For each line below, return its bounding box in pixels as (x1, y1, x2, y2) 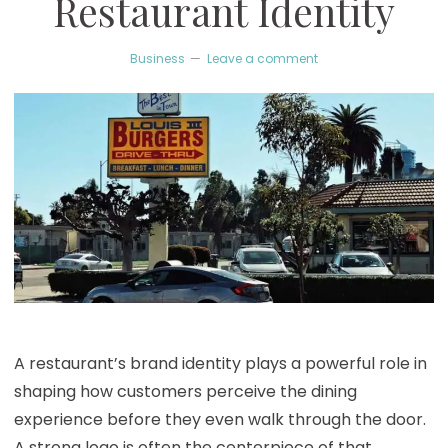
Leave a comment (207, 49, 318, 67)
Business (130, 49, 185, 67)
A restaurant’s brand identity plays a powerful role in (13, 351, 427, 375)
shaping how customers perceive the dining (13, 379, 357, 403)
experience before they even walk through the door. (13, 407, 426, 431)
